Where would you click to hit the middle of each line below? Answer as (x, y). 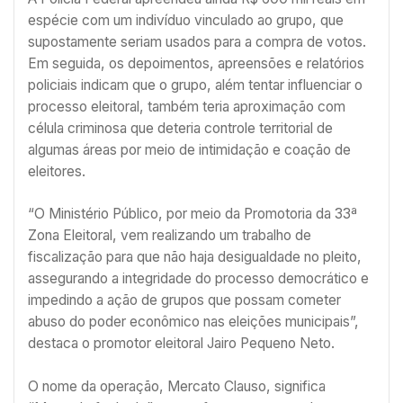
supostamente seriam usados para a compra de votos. (197, 41)
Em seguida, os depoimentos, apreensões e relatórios (196, 63)
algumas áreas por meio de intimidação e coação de (189, 149)
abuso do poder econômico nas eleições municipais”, (193, 322)
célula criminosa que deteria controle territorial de (180, 128)
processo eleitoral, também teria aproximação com (187, 106)
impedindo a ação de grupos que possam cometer (184, 300)
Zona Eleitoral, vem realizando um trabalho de (170, 236)
